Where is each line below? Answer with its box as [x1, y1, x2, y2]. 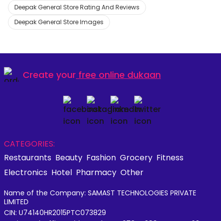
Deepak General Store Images [14, 18, 104, 26]
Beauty [55, 152, 82, 163]
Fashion [86, 152, 116, 163]
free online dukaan [78, 68, 161, 81]
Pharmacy [76, 167, 116, 178]
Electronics [4, 167, 47, 178]
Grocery [120, 152, 152, 163]
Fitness [156, 152, 184, 163]
